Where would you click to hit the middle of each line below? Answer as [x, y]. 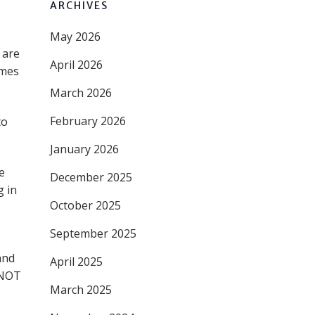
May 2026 [75, 37]
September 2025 [93, 233]
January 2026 [84, 149]
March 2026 [81, 93]
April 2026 [76, 65]
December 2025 [91, 177]
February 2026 [88, 121]
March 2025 [81, 290]
